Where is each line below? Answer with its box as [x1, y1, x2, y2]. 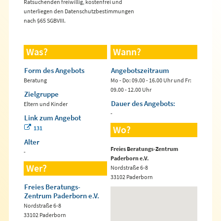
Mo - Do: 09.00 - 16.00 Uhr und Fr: [110, 76, 191, 84]
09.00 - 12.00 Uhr [110, 85, 151, 93]
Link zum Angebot [24, 112, 81, 122]
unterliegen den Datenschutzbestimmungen [23, 7, 134, 15]
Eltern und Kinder [23, 100, 68, 108]
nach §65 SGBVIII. [23, 16, 66, 24]
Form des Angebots [24, 65, 84, 75]
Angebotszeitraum [111, 65, 169, 75]
